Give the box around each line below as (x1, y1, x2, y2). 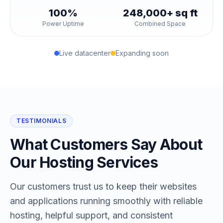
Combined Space (134, 20, 186, 27)
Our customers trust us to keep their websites (10, 181, 197, 192)
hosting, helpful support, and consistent (10, 210, 173, 221)
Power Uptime (42, 20, 84, 27)
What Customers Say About (10, 135, 202, 153)
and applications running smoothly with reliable (10, 196, 203, 206)
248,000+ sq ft (122, 7, 198, 19)
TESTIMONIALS (16, 117, 67, 124)
